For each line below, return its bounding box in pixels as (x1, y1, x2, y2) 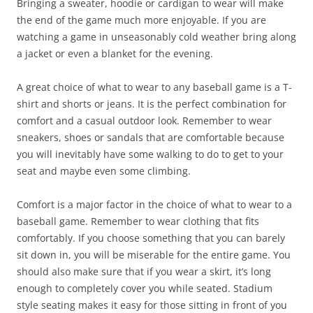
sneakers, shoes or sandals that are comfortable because (17, 130, 284, 144)
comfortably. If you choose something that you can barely (17, 231, 285, 245)
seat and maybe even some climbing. (17, 163, 191, 177)
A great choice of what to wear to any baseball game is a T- (17, 80, 292, 94)
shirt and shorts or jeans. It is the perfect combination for (17, 96, 286, 110)
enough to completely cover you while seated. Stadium (17, 281, 272, 295)
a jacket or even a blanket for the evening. (17, 46, 213, 60)
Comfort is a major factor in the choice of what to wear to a (17, 197, 292, 211)
